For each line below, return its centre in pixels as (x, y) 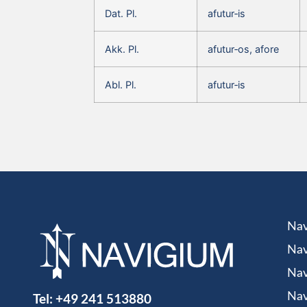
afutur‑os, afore (243, 49)
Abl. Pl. (121, 84)
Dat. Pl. (121, 13)
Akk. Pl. (122, 49)
